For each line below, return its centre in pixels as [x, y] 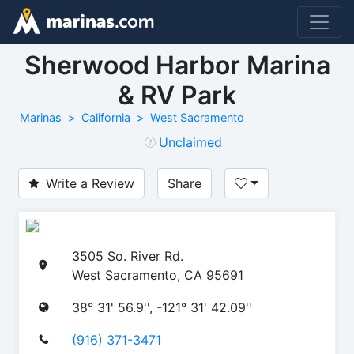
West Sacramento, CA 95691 [158, 275]
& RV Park [177, 95]
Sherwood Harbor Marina [177, 65]
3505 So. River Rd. [128, 256]
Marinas [41, 117]
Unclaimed [190, 142]
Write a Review [90, 183]
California [106, 117]
